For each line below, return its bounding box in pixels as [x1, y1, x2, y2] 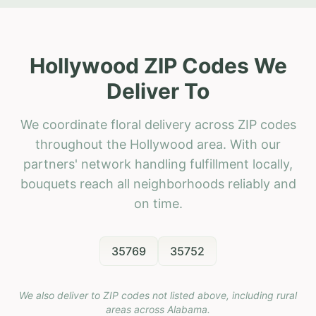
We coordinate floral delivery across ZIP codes [20, 116, 296, 132]
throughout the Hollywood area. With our [35, 136, 281, 152]
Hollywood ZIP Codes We [29, 52, 287, 78]
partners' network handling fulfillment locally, [23, 156, 293, 171]
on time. [133, 195, 183, 211]
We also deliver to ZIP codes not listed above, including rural [19, 288, 297, 301]
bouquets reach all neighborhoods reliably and [20, 176, 296, 191]
